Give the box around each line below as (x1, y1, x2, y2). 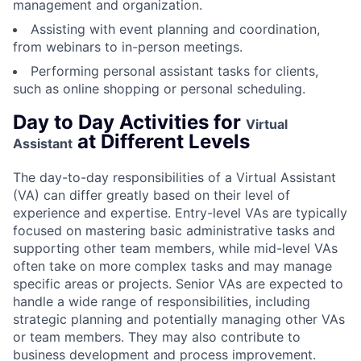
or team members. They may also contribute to (13, 328, 301, 345)
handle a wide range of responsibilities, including (13, 293, 310, 309)
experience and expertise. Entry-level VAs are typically (13, 204, 347, 221)
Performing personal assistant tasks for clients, (31, 63, 318, 80)
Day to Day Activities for (13, 110, 246, 135)
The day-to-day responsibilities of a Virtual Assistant (13, 168, 336, 185)
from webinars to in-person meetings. (13, 39, 243, 56)
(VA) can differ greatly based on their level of (13, 186, 290, 203)
